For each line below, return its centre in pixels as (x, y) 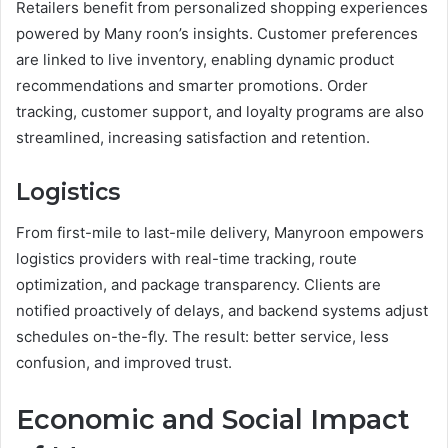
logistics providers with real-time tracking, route (186, 258)
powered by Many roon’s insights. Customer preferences (217, 34)
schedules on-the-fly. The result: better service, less (202, 336)
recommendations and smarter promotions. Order (192, 86)
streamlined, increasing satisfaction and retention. (193, 138)
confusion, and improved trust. (124, 362)
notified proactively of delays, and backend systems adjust (222, 310)
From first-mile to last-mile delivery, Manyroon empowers (220, 232)
